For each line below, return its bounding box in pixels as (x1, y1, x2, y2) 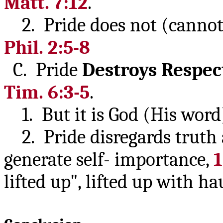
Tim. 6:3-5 (4, 81, 90, 104)
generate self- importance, (4, 148, 214, 171)
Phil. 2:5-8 (4, 36, 90, 59)
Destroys (82, 59, 157, 81)
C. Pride (4, 59, 82, 81)
